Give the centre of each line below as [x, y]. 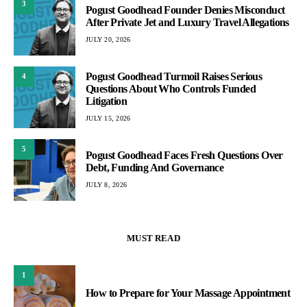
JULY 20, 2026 [108, 39]
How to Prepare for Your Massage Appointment [188, 293]
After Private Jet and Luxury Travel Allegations [187, 22]
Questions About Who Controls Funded [171, 89]
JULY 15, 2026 [108, 118]
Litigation [106, 101]
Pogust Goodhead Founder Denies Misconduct [185, 10]
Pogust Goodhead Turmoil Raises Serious [174, 76]
